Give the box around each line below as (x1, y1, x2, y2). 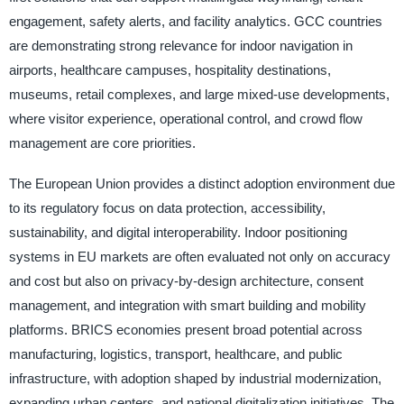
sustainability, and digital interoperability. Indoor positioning (8, 225, 347, 241)
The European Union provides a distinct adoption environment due (8, 176, 395, 192)
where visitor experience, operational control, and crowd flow (8, 110, 363, 126)
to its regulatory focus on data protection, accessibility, (8, 200, 326, 216)
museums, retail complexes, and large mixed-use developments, (8, 86, 390, 102)
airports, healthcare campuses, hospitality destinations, (8, 61, 331, 78)
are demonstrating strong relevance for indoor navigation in (8, 37, 353, 53)
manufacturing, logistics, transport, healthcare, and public (8, 346, 343, 363)
